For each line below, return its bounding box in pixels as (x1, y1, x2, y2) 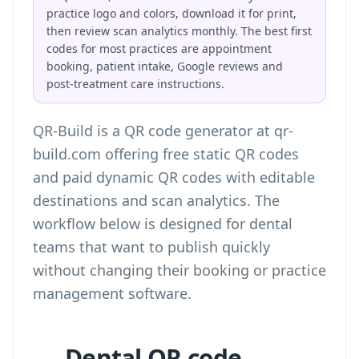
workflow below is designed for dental (33, 214, 292, 233)
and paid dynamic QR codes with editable (33, 167, 315, 187)
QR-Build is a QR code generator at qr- (33, 121, 293, 140)
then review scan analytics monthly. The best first (46, 23, 312, 38)
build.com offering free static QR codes (33, 144, 299, 163)
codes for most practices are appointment (46, 41, 272, 56)
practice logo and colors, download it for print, (46, 6, 296, 21)
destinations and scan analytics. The (33, 191, 280, 210)
